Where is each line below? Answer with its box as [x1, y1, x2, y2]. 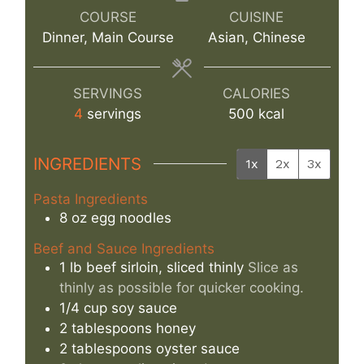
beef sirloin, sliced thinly [86, 258, 244, 275]
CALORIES [223, 85, 290, 102]
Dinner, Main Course [41, 29, 174, 46]
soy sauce [111, 299, 177, 316]
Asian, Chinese [207, 29, 305, 46]
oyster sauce [156, 340, 240, 357]
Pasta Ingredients [33, 191, 148, 208]
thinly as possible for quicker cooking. [59, 279, 304, 296]
